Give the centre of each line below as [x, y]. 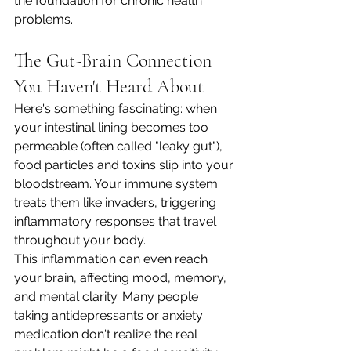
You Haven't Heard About [109, 87]
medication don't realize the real [107, 334]
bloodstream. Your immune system [118, 184]
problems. [43, 19]
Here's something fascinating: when [117, 109]
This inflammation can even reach [112, 259]
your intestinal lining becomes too [113, 127]
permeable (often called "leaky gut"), [120, 146]
